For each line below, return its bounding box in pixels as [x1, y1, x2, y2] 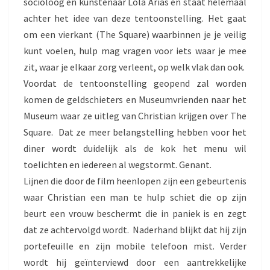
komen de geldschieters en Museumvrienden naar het [24, 93, 246, 105]
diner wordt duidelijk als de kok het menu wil [24, 142, 246, 154]
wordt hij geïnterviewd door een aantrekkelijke [24, 256, 246, 268]
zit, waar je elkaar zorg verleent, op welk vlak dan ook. [24, 60, 245, 73]
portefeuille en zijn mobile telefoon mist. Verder [24, 239, 246, 252]
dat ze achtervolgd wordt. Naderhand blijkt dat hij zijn [24, 223, 246, 236]
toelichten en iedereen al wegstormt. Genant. [24, 158, 212, 171]
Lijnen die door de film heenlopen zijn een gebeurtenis [24, 174, 246, 187]
